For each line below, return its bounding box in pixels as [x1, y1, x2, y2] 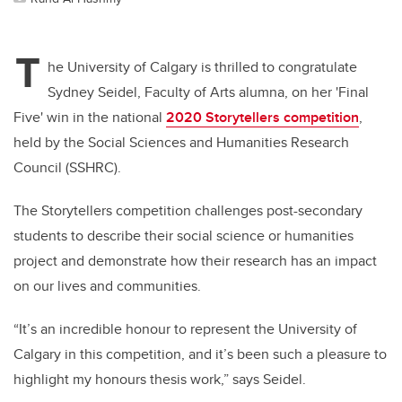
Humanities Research [216, 132, 349, 153]
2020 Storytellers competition [166, 107, 359, 128]
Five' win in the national [13, 107, 166, 128]
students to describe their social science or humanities [13, 225, 354, 247]
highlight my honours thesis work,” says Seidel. [13, 369, 306, 390]
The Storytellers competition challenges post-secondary [13, 200, 363, 222]
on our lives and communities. [13, 275, 201, 297]
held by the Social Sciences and [13, 132, 216, 153]
